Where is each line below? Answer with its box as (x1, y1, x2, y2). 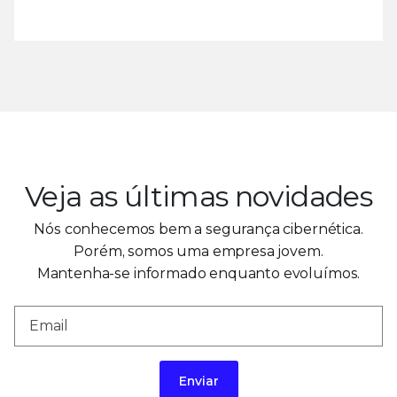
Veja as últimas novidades (25, 178, 372, 214)
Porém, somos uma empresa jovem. (74, 242, 323, 260)
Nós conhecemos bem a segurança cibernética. (34, 220, 363, 237)
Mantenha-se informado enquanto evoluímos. (36, 264, 361, 282)
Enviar (178, 372, 219, 389)
